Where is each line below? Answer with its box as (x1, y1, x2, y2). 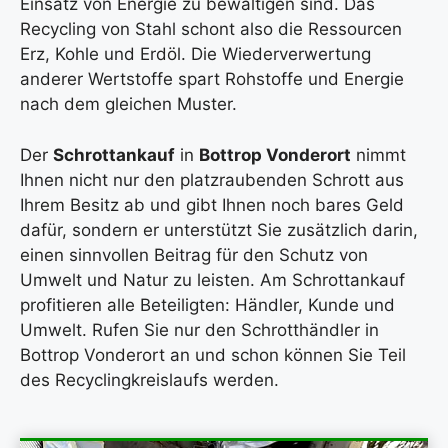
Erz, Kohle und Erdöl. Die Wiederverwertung (20, 44, 371, 64)
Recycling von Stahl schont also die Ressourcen (20, 19, 402, 39)
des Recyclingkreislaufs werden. (20, 369, 279, 390)
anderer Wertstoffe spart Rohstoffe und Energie (20, 69, 404, 89)
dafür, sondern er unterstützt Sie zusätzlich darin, (20, 219, 418, 240)
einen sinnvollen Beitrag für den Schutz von (20, 244, 368, 265)
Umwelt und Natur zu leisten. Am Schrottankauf (20, 269, 405, 290)
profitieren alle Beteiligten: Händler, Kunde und (20, 294, 395, 315)
